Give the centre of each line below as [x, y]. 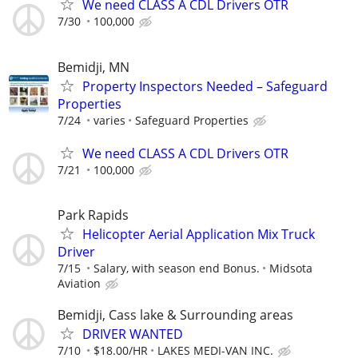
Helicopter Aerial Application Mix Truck [199, 234]
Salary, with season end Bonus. [177, 268]
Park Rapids [93, 215]
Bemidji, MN [93, 67]
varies [109, 120]
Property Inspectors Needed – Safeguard [205, 86]
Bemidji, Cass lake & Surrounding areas [175, 315]
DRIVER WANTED [133, 334]
